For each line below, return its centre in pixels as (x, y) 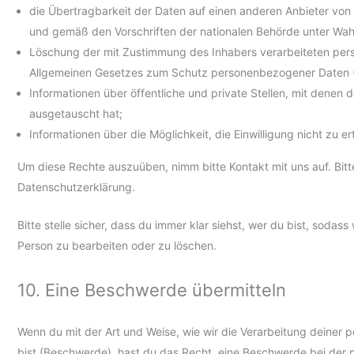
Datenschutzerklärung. (76, 187)
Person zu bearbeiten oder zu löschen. (117, 246)
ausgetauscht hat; (76, 114)
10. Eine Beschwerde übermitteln (152, 290)
